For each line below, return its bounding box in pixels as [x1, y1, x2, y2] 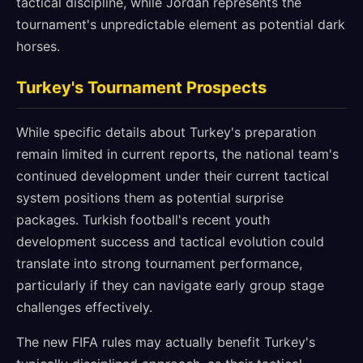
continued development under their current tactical [16, 168, 329, 184]
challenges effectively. [16, 299, 152, 315]
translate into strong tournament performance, [16, 255, 302, 271]
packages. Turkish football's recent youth [16, 211, 270, 228]
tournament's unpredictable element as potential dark [16, 16, 345, 32]
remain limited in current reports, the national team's [16, 146, 339, 162]
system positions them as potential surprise [16, 190, 284, 206]
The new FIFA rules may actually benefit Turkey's [16, 334, 315, 350]
